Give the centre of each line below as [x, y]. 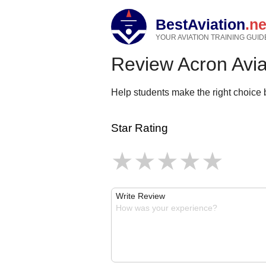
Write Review [140, 196]
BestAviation [200, 24]
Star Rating [140, 128]
